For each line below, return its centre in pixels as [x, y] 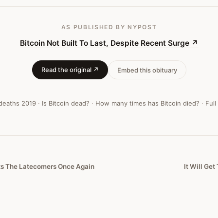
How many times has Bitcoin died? [147, 103]
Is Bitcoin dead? [66, 103]
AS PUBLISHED [87, 27]
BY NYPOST [135, 27]
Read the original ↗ [70, 70]
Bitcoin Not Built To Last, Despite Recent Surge [104, 43]
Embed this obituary [147, 70]
